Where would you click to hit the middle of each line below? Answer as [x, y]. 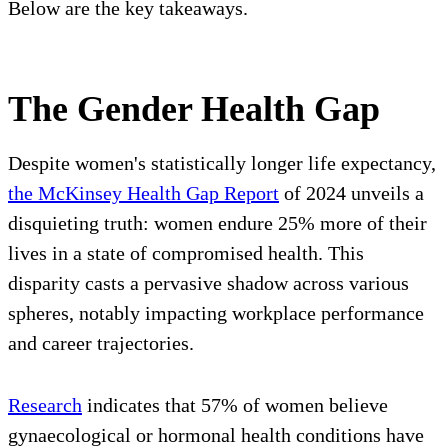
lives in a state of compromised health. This [186, 253]
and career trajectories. [101, 343]
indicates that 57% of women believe [235, 405]
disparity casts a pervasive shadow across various [208, 283]
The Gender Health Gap [194, 109]
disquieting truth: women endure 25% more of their [217, 223]
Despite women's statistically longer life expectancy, [222, 163]
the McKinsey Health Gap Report [143, 193]
